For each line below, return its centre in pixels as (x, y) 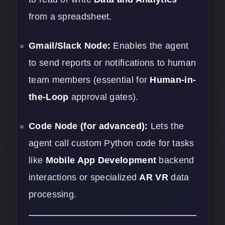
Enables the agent (150, 46)
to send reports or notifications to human (113, 63)
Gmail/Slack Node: (70, 46)
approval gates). (103, 97)
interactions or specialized (84, 178)
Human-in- (173, 80)
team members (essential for (89, 80)
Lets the (166, 126)
